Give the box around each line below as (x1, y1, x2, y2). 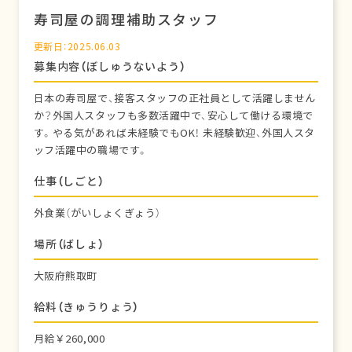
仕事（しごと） (33, 174, 104, 189)
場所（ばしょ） (33, 236, 104, 251)
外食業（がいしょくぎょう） (33, 207, 161, 220)
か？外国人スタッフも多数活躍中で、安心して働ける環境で (33, 109, 313, 123)
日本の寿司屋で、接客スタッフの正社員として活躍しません (33, 92, 316, 105)
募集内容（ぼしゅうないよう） (33, 59, 186, 74)
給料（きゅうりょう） (33, 299, 140, 314)
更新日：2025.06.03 (33, 40, 121, 53)
